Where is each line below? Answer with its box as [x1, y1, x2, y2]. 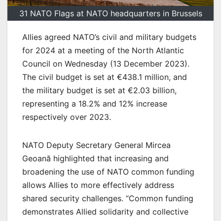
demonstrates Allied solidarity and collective [22, 206, 188, 217]
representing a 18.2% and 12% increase [22, 98, 167, 109]
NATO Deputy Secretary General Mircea [22, 140, 171, 150]
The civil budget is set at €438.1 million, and [22, 72, 187, 82]
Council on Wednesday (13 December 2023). [22, 58, 189, 69]
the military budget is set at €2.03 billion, [22, 85, 177, 95]
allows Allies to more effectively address [22, 180, 174, 190]
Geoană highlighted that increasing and [22, 153, 169, 163]
